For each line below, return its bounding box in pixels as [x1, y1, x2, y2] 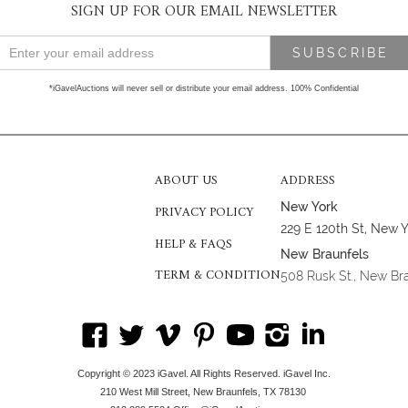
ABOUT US [155, 169, 218, 193]
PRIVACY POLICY [155, 200, 253, 224]
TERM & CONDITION [155, 264, 280, 288]
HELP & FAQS [155, 232, 232, 256]
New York [280, 199, 338, 215]
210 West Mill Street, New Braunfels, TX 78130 [99, 386, 309, 398]
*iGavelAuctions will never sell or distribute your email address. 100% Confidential [49, 84, 359, 94]
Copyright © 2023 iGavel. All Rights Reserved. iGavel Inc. [77, 368, 331, 380]
